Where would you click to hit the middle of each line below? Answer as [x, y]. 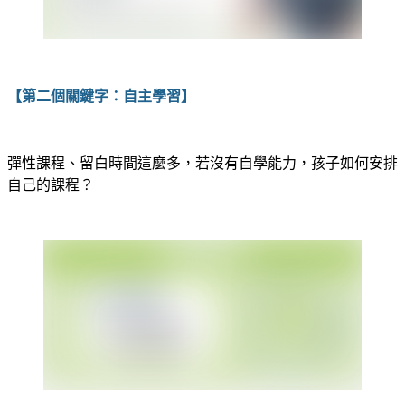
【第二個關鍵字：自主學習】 [101, 96]
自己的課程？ [51, 184]
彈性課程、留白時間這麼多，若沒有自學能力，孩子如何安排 [202, 163]
